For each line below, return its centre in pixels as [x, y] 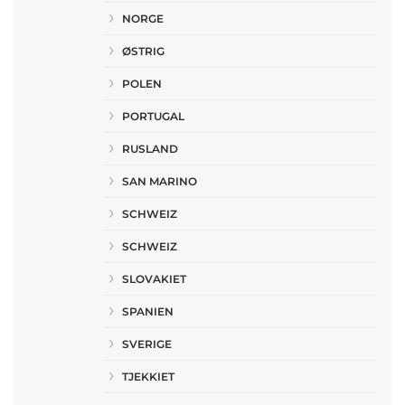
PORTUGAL [153, 116]
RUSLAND [150, 149]
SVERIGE [147, 344]
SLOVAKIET [154, 279]
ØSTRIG [143, 51]
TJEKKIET [148, 377]
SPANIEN [148, 311]
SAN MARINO [160, 181]
